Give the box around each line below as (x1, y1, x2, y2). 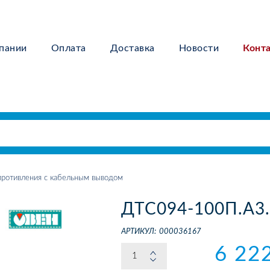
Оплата (51, 43, 86, 53)
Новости (178, 43, 219, 53)
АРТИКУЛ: (121, 228, 157, 236)
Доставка (110, 43, 155, 53)
